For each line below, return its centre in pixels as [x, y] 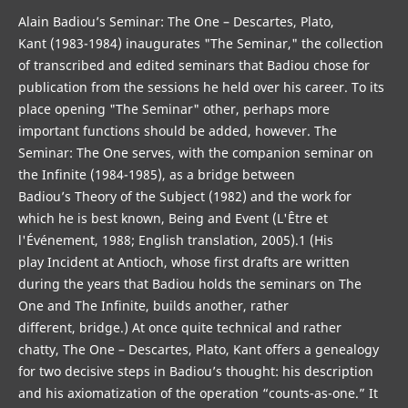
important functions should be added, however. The [177, 131]
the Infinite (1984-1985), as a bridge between [156, 175]
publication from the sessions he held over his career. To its [201, 87]
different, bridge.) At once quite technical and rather [179, 328]
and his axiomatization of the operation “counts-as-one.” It [198, 393]
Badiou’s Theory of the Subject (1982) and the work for [184, 197]
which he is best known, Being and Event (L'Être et [173, 219]
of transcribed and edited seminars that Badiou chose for [194, 66]
